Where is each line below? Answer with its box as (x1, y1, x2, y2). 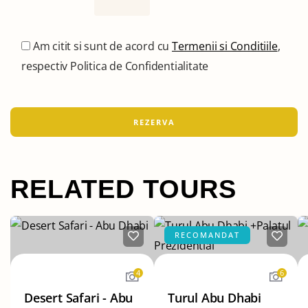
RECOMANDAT (175, 229, 240, 240)
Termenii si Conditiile (172, 38, 278, 54)
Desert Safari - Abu (24, 289, 133, 306)
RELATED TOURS (10, 173, 236, 203)
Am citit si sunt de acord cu (32, 38, 173, 54)
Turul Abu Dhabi (168, 289, 262, 306)
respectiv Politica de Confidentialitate (21, 58, 209, 74)
